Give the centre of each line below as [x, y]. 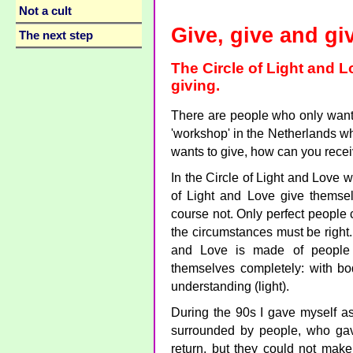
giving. [195, 85]
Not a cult [45, 11]
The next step [56, 35]
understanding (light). [230, 286]
